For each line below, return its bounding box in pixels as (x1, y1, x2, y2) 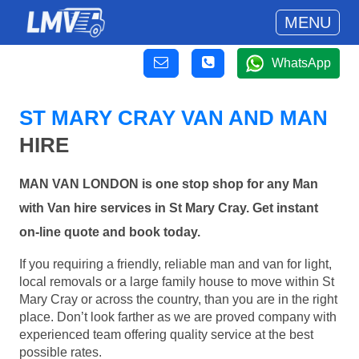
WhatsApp (272, 56, 331, 70)
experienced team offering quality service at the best (19, 327, 313, 341)
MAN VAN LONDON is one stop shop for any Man (19, 177, 318, 192)
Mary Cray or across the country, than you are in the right (19, 292, 337, 306)
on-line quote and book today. (19, 225, 200, 240)
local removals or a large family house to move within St (19, 274, 334, 288)
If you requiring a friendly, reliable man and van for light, (19, 256, 332, 271)
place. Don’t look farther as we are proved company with (19, 309, 337, 324)
